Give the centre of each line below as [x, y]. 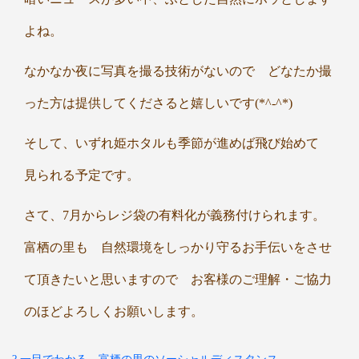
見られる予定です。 [82, 175]
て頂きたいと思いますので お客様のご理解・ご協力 [178, 280]
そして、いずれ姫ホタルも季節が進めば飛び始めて [178, 143]
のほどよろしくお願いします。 [114, 312]
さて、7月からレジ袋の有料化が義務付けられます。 [175, 216]
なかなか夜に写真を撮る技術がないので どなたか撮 [178, 71]
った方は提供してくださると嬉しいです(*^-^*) [158, 103]
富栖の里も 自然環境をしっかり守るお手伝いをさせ [178, 248]
